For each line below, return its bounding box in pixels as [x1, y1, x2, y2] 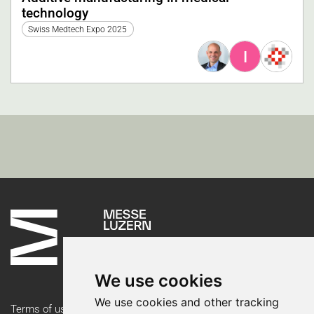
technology [22, 6, 88, 21]
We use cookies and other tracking [94, 294, 279, 309]
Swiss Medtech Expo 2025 [28, 24, 128, 34]
